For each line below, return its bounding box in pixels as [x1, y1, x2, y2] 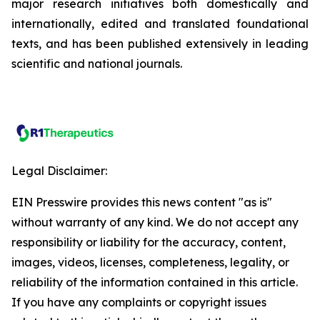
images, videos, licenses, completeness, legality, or [11, 255, 289, 269]
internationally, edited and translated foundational [11, 16, 309, 31]
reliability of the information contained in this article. [11, 275, 298, 289]
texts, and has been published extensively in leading [11, 36, 309, 51]
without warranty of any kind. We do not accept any [11, 215, 299, 229]
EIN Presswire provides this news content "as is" [11, 195, 272, 209]
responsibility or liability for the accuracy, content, [11, 235, 286, 249]
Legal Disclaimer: [11, 164, 107, 178]
